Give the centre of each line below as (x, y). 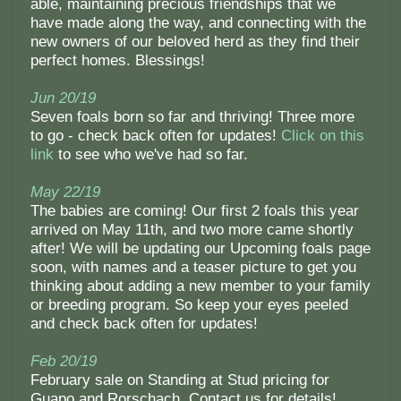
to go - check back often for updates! (155, 136)
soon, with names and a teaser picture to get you (193, 268)
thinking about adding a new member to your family (200, 286)
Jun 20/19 (63, 98)
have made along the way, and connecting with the (198, 23)
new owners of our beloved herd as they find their (195, 42)
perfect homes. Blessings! (117, 61)
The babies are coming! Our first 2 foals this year (194, 211)
